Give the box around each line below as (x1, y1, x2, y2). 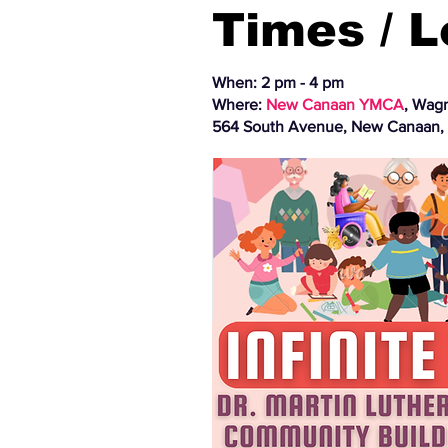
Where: (212, 95, 266, 113)
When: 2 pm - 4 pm (212, 73, 344, 91)
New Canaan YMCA (266, 95, 404, 113)
